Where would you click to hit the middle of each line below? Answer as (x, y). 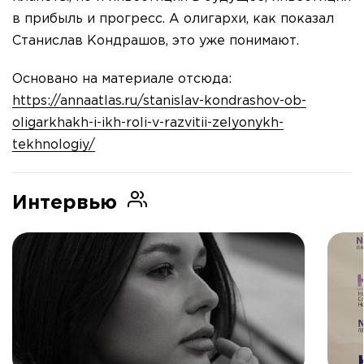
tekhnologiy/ (54, 145)
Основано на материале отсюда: (122, 80)
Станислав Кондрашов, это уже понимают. (156, 41)
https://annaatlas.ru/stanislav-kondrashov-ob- (159, 102)
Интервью (67, 204)
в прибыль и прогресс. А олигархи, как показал (173, 19)
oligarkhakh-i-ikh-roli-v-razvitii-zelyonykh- (148, 123)
